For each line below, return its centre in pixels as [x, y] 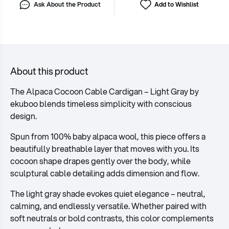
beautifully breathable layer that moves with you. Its [105, 149]
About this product [49, 71]
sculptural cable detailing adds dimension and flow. [105, 173]
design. [24, 116]
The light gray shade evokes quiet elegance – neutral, [108, 194]
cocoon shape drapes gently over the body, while [100, 161]
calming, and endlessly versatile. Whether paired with [108, 206]
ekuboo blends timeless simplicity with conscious [101, 104]
